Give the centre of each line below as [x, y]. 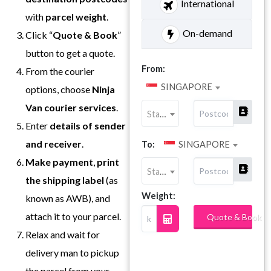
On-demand [207, 33]
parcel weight [76, 16]
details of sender [88, 125]
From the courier [60, 71]
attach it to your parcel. [73, 216]
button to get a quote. [71, 53]
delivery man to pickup [72, 252]
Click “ [39, 34]
